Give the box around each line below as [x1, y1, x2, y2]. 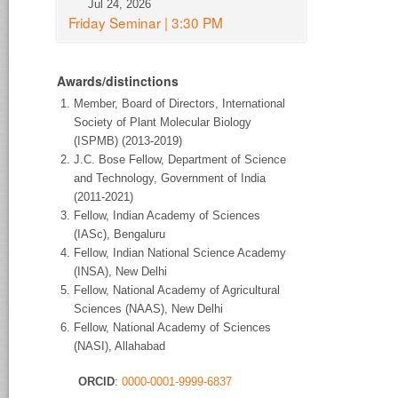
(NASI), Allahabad [74, 338, 166, 353]
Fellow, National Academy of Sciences [74, 320, 272, 334]
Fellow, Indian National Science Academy [74, 245, 287, 259]
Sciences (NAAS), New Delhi [74, 301, 227, 315]
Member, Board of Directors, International [74, 96, 286, 110]
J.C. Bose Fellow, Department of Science [74, 152, 287, 166]
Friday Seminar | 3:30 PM [68, 12, 223, 32]
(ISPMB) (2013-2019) [74, 133, 183, 147]
